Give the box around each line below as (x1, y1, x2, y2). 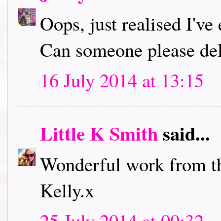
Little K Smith (40, 119, 158, 147)
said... (158, 119, 210, 147)
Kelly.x (40, 177, 94, 203)
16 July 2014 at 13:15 (40, 67, 204, 93)
